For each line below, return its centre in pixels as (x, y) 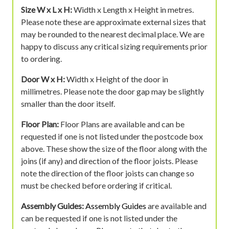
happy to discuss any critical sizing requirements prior (114, 46)
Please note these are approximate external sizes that (113, 21)
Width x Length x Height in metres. (133, 9)
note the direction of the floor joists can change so (108, 173)
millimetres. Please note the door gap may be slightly (112, 91)
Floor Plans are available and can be (122, 124)
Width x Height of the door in (117, 79)
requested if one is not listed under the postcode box (112, 136)
